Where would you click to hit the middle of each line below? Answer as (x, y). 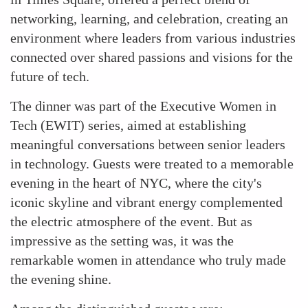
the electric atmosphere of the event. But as (131, 221)
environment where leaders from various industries (153, 38)
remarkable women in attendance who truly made (148, 260)
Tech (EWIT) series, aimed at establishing (128, 125)
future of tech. (50, 76)
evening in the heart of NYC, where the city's (136, 183)
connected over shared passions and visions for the (152, 57)
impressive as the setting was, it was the (122, 241)
